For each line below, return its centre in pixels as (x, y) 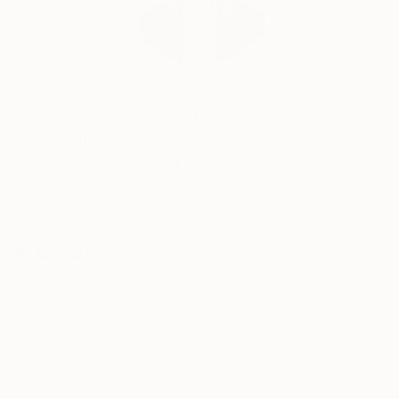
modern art (61, 317)
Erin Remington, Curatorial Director (199, 76)
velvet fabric (320, 317)
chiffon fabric (70, 350)
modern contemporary (188, 317)
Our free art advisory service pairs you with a (199, 95)
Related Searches (90, 254)
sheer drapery (144, 283)
